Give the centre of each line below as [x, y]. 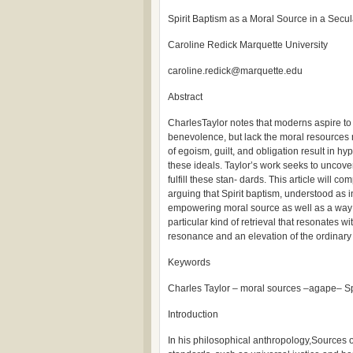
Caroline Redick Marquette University [248, 45]
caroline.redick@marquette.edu [235, 71]
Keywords [189, 262]
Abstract [185, 97]
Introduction [193, 314]
